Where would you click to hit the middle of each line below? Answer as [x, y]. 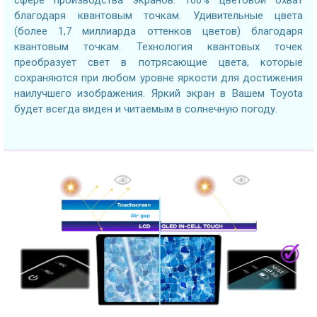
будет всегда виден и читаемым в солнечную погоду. [146, 109]
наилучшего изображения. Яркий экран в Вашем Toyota [158, 93]
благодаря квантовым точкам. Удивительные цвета [158, 15]
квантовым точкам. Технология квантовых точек [158, 46]
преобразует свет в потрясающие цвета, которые [158, 62]
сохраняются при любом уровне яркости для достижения [158, 77]
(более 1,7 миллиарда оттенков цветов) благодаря [158, 31]
